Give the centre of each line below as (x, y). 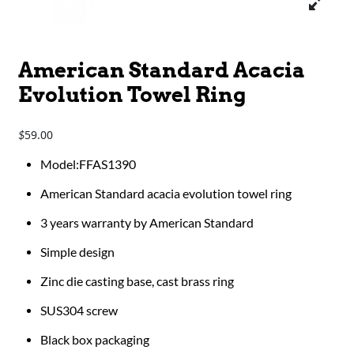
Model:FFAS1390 (88, 165)
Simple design (78, 252)
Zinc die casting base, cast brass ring (137, 282)
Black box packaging (95, 340)
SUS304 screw (79, 311)
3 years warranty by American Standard (147, 223)
